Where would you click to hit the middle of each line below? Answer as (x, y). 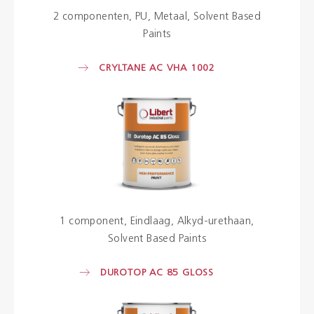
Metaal (171, 17)
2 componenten (91, 17)
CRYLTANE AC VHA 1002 (157, 68)
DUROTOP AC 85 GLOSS (157, 273)
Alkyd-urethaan (214, 222)
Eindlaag (150, 222)
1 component (92, 222)
